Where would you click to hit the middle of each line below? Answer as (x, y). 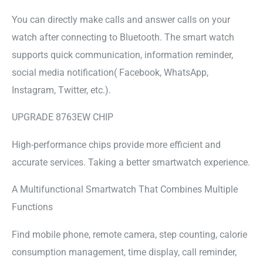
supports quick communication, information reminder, (122, 55)
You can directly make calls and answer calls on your (121, 19)
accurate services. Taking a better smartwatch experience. (131, 162)
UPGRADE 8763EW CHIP (63, 117)
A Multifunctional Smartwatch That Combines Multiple (125, 190)
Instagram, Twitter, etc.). (61, 90)
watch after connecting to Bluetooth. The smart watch (123, 37)
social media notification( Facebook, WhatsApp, (110, 72)
